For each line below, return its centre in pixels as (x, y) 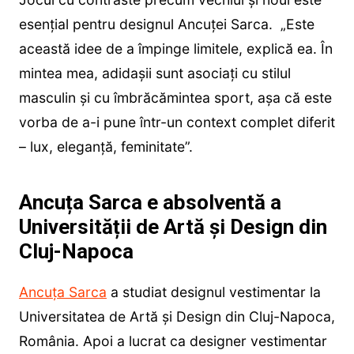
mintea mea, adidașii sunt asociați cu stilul (154, 73)
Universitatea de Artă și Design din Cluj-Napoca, (177, 317)
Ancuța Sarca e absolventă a (150, 203)
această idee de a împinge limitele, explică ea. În (175, 49)
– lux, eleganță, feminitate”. (105, 147)
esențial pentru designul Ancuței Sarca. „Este (166, 24)
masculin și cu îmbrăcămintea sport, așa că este (175, 98)
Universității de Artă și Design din (173, 227)
